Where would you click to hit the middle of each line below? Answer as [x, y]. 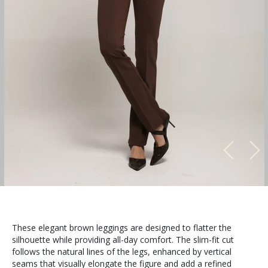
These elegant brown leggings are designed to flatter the [122, 228]
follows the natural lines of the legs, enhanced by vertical [122, 252]
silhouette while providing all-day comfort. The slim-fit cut [123, 240]
